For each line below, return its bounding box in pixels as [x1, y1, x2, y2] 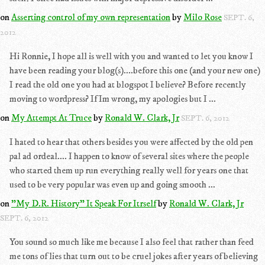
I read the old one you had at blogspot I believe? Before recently [9, 79, 246, 91]
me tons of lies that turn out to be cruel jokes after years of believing [9, 250, 258, 262]
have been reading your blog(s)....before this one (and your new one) [9, 64, 260, 76]
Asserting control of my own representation [11, 11, 170, 23]
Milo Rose [183, 11, 222, 23]
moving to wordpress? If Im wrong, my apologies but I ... [9, 93, 216, 105]
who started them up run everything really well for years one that [9, 164, 248, 176]
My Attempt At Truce [11, 112, 92, 124]
